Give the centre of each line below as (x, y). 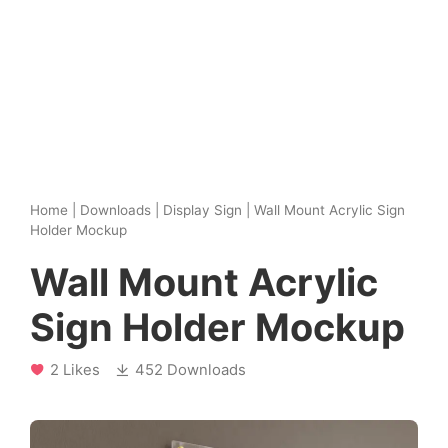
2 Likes (75, 370)
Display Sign (202, 210)
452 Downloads (190, 370)
